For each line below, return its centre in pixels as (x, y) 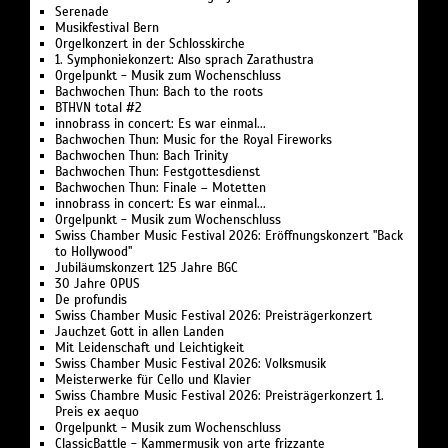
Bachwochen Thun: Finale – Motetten (160, 188)
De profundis (91, 300)
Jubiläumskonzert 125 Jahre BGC (146, 268)
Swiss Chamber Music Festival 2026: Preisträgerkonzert (213, 316)
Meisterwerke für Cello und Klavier (153, 380)
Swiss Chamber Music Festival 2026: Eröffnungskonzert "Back (229, 236)
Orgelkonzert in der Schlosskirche (150, 44)
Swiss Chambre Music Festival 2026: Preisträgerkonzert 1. (219, 396)
